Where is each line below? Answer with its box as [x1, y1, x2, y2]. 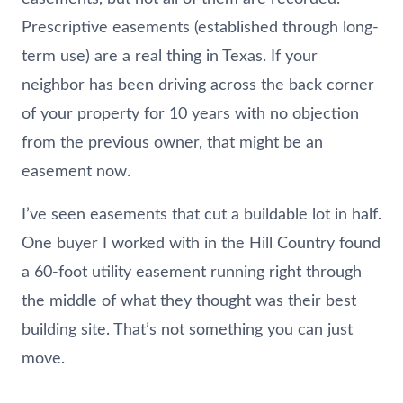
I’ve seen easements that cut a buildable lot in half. [22, 206, 381, 223]
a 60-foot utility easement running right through [22, 264, 362, 281]
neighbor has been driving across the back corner [22, 76, 374, 94]
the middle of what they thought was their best [22, 292, 356, 309]
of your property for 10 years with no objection [22, 105, 359, 122]
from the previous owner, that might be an [22, 134, 323, 151]
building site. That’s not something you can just [22, 321, 353, 338]
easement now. [22, 163, 130, 180]
